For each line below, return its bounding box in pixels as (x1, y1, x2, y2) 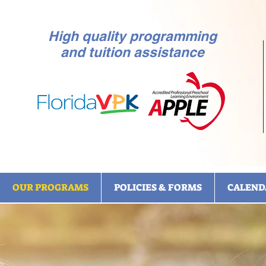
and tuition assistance (61, 44, 205, 60)
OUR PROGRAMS (12, 181, 88, 194)
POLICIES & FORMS (114, 181, 202, 194)
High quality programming (48, 28, 217, 44)
